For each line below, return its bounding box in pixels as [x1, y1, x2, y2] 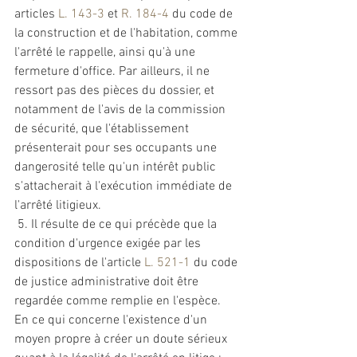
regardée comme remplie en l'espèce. [14, 293, 224, 309]
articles [14, 6, 58, 22]
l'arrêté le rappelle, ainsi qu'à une [14, 45, 198, 61]
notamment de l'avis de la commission [14, 102, 229, 118]
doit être [150, 274, 202, 290]
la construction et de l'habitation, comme [14, 25, 241, 41]
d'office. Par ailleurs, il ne [69, 64, 213, 80]
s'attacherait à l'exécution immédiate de [14, 178, 235, 194]
